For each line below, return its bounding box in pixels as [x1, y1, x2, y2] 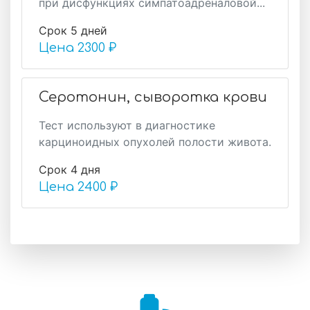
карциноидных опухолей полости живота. [39, 135, 271, 149]
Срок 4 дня [39, 163, 100, 176]
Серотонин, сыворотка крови [39, 89, 267, 105]
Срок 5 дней [39, 24, 107, 37]
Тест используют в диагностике [39, 118, 215, 132]
